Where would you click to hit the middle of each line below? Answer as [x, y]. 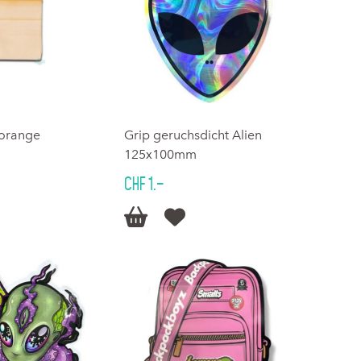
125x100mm [161, 155]
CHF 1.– [144, 184]
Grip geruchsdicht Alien [193, 135]
